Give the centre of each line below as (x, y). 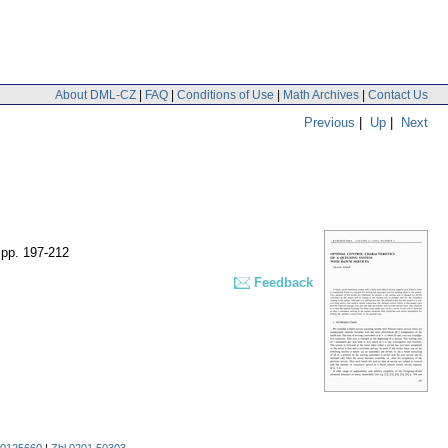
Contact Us (398, 94)
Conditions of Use (225, 94)
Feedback (283, 283)
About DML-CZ (95, 94)
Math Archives (321, 94)
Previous (329, 122)
